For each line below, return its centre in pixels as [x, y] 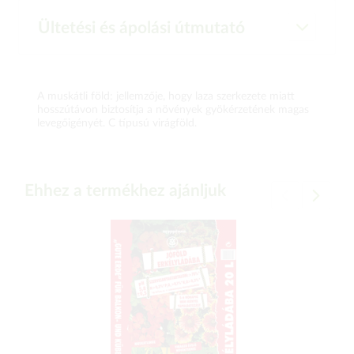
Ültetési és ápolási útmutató [141, 28]
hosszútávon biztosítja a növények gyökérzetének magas [173, 110]
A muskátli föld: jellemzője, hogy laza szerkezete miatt [166, 96]
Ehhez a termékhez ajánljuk [125, 191]
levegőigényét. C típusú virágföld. [117, 123]
